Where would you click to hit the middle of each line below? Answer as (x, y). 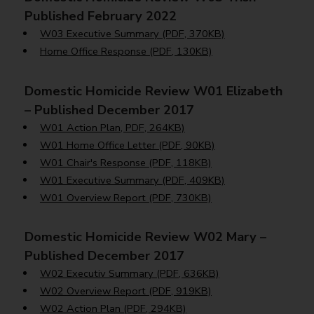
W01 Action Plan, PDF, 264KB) (112, 127)
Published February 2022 (101, 16)
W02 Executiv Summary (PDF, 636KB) (129, 273)
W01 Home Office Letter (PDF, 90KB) (127, 145)
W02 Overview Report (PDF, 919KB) (125, 291)
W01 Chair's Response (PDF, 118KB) (125, 162)
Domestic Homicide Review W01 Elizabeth (153, 90)
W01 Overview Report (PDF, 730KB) (125, 197)
